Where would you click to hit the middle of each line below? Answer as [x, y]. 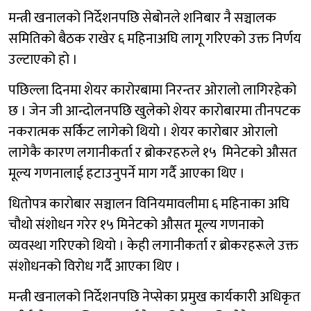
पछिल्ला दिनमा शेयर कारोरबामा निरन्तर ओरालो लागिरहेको [152, 90]
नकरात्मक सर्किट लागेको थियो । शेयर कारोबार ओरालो [143, 132]
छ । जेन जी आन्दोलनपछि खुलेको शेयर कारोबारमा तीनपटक [154, 111]
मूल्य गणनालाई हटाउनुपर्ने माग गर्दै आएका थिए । [127, 173]
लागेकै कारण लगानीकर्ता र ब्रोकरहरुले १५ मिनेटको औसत [153, 152]
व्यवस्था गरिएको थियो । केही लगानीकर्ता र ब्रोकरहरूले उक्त [153, 245]
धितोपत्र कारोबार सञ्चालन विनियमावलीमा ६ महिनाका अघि [149, 204]
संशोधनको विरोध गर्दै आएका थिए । [94, 266]
